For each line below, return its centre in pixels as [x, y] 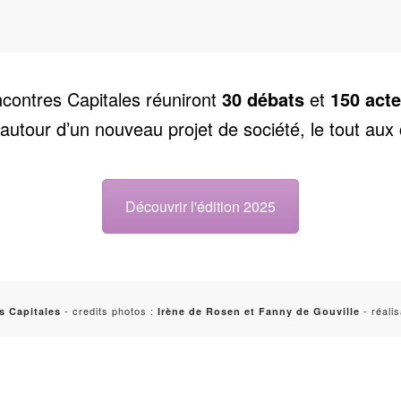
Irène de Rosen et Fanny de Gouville [259, 311]
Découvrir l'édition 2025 [200, 206]
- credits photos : [109, 310]
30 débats [260, 98]
